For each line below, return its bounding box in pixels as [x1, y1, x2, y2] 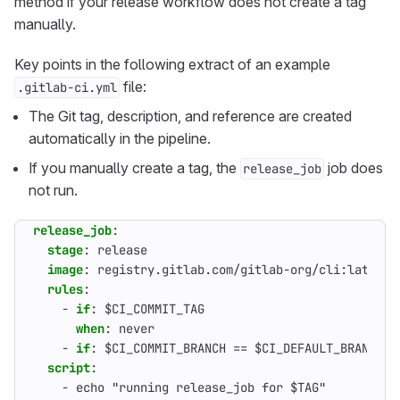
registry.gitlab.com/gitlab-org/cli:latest [97, 262, 390, 278]
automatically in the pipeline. [29, 129, 211, 147]
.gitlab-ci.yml [17, 79, 117, 96]
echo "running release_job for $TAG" [76, 379, 326, 396]
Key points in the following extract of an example [14, 55, 330, 73]
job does [324, 159, 383, 177]
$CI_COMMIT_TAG [104, 301, 204, 317]
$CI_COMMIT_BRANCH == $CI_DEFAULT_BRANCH [104, 340, 390, 356]
